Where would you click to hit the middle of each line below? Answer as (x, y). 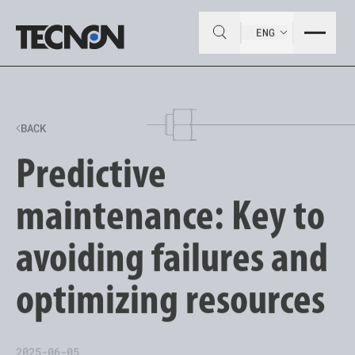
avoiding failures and (172, 257)
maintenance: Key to (171, 215)
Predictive (92, 173)
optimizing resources (171, 299)
